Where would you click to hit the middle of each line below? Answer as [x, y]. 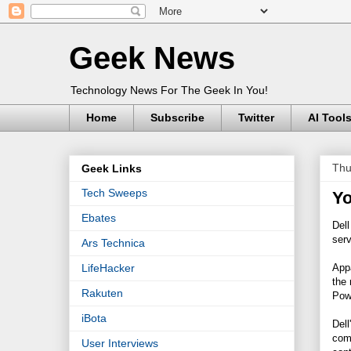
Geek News [152, 58]
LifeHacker [108, 268]
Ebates [99, 218]
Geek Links [112, 169]
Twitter [256, 118]
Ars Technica [113, 243]
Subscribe [177, 118]
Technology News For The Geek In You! [169, 90]
